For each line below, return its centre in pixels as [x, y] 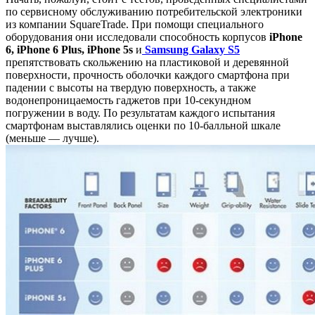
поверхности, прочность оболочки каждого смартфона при [148, 75]
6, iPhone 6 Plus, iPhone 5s [71, 49]
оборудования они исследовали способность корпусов [136, 37]
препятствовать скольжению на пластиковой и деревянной [147, 62]
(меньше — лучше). [52, 138]
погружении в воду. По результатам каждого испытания [140, 112]
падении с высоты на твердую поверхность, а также [131, 87]
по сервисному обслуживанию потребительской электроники [154, 11]
